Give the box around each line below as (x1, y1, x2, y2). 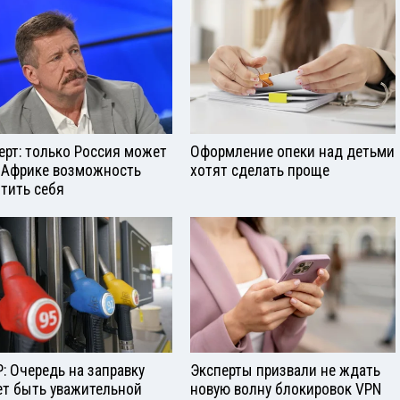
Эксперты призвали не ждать (190, 362, 380, 380)
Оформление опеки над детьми (190, 142, 395, 161)
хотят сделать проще (190, 161, 329, 179)
